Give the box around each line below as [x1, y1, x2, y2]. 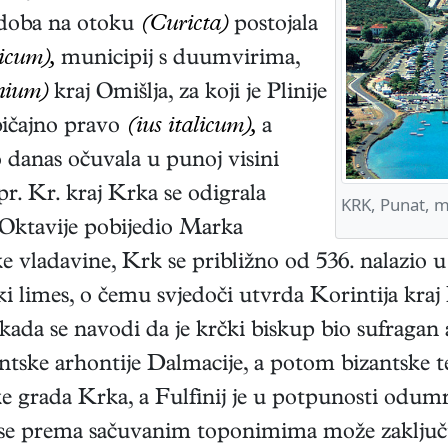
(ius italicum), [126, 116, 256, 141]
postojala [228, 14, 318, 39]
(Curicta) [140, 14, 228, 39]
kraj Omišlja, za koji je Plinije [48, 82, 327, 107]
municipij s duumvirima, [55, 48, 300, 73]
